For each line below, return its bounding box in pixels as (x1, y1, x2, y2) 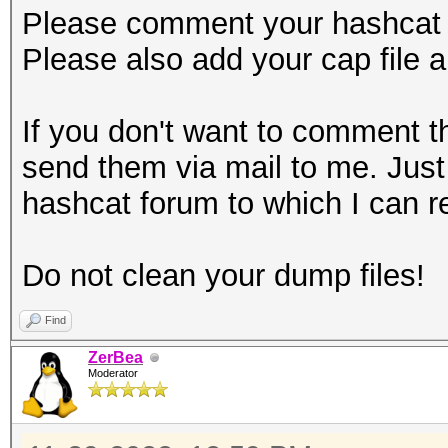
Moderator (88, 367, 138, 379)
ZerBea (88, 349, 143, 366)
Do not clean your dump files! (22, 258, 425, 293)
